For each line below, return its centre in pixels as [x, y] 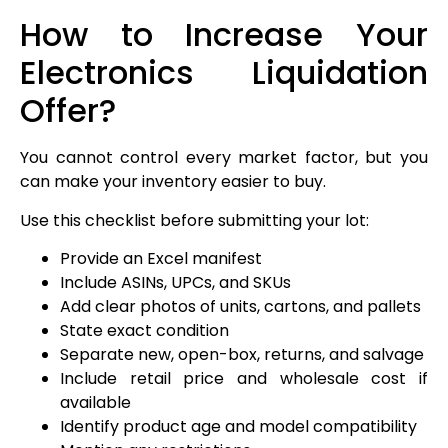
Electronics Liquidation [224, 73]
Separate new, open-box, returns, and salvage [242, 354]
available [95, 402]
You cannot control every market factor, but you [224, 158]
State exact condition [144, 330]
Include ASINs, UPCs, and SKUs [175, 282]
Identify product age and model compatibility [238, 426]
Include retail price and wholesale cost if [244, 378]
